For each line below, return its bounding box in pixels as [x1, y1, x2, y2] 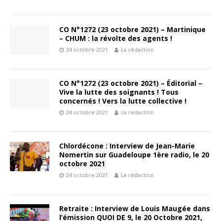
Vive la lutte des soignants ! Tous [59, 87, 179, 97]
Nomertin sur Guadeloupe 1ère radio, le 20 [59, 149, 209, 159]
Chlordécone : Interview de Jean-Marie [59, 141, 195, 150]
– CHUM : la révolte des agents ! [59, 33, 172, 43]
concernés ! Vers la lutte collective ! [59, 96, 186, 106]
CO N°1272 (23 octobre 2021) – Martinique [59, 24, 206, 34]
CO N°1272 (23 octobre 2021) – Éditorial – [59, 78, 202, 88]
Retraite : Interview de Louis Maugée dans [59, 203, 210, 213]
